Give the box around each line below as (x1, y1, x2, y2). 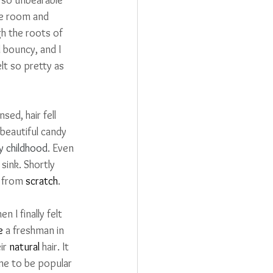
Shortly (24, 157, 57, 171)
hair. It (40, 239, 71, 253)
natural (9, 239, 40, 253)
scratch (26, 174, 58, 188)
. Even (48, 141, 76, 155)
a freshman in (3, 223, 66, 237)
